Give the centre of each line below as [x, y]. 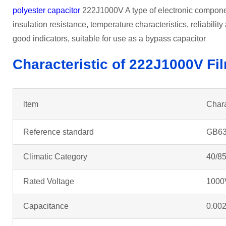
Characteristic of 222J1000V [108, 64]
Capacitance [46, 206]
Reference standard [59, 132]
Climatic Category [55, 156]
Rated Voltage [49, 181]
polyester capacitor [46, 10]
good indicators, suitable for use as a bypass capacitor [109, 38]
